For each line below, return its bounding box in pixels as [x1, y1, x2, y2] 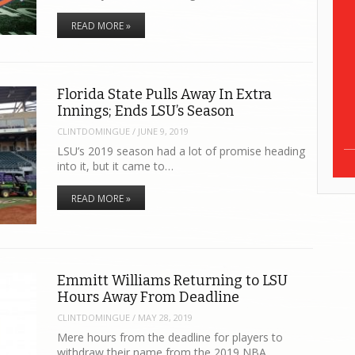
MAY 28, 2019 [138, 311, 193, 324]
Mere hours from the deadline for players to [57, 329, 284, 345]
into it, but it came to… [57, 158, 174, 174]
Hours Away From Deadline [57, 288, 240, 306]
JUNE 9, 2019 [138, 125, 189, 138]
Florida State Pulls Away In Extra [57, 85, 273, 103]
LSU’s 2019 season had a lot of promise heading [57, 143, 306, 158]
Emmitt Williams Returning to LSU [57, 271, 288, 289]
